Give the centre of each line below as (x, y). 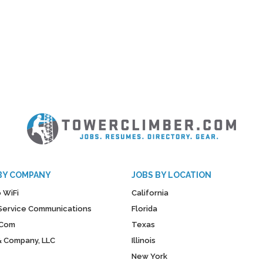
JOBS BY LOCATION (171, 175)
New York (149, 256)
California (150, 193)
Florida (144, 209)
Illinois (144, 240)
